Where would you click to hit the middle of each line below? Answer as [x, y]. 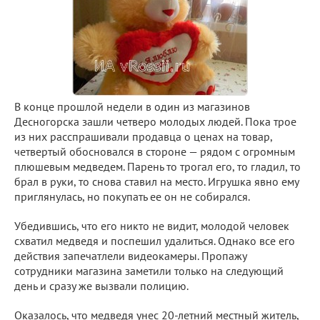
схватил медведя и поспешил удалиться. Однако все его [155, 241]
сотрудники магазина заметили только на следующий [149, 271]
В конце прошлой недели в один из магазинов [132, 106]
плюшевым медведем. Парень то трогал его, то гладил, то [157, 166]
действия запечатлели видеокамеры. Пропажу [130, 256]
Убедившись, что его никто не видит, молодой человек [152, 226]
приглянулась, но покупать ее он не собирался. [132, 196]
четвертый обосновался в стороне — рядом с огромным [155, 151]
